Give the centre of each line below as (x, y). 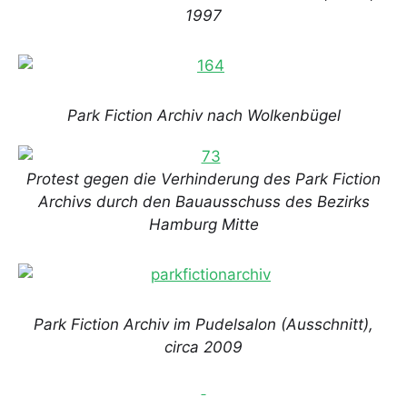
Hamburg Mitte (203, 225)
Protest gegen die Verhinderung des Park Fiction (203, 179)
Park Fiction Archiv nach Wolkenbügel (203, 116)
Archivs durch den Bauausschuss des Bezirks (203, 202)
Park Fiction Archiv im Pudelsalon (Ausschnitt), (203, 325)
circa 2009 (203, 347)
